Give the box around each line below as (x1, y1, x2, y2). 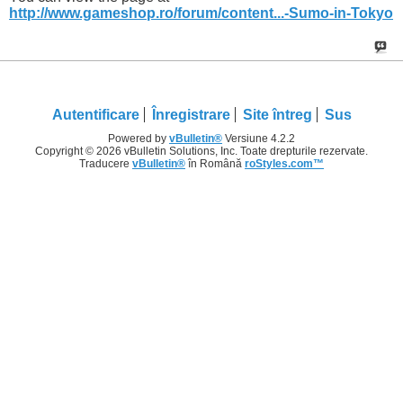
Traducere (79, 157, 132, 171)
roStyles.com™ (245, 157, 324, 171)
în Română (185, 157, 245, 171)
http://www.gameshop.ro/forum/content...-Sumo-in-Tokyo (9, 4, 393, 21)
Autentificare (51, 107, 139, 123)
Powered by (108, 132, 169, 146)
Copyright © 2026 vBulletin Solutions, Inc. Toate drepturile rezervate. (35, 145, 368, 158)
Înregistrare (151, 107, 230, 123)
